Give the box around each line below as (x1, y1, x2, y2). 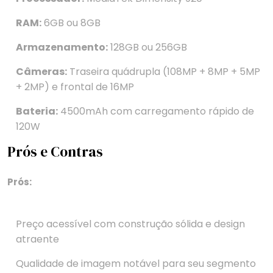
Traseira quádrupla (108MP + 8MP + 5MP (67, 65, 260, 79)
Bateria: (16, 104, 58, 119)
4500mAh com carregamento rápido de (58, 104, 254, 119)
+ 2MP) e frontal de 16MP (16, 80, 134, 94)
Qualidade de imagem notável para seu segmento (16, 257, 256, 271)
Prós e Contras (7, 142, 103, 162)
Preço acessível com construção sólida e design (16, 217, 245, 232)
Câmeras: (16, 65, 67, 79)
